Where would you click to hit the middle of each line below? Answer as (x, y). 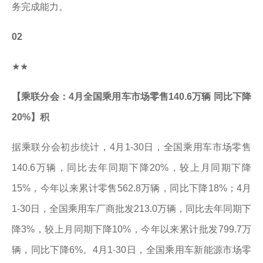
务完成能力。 (40, 7)
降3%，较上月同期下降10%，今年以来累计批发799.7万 (131, 229)
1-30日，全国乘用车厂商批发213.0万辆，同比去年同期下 (131, 209)
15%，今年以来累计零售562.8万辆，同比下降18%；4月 (131, 188)
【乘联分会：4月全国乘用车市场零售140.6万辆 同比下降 (131, 97)
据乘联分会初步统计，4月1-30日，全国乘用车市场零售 (131, 147)
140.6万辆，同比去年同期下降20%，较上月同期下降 (131, 168)
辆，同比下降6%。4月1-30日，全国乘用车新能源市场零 (131, 250)
